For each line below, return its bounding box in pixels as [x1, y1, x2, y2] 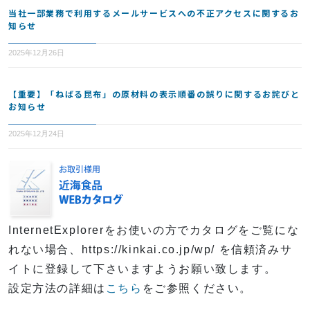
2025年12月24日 [8, 129, 64, 138]
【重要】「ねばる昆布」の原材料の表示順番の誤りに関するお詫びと [8, 88, 300, 100]
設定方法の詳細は [8, 282, 106, 295]
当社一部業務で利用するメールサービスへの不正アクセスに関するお [8, 7, 300, 19]
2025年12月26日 [8, 48, 64, 57]
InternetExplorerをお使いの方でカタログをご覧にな [8, 224, 300, 237]
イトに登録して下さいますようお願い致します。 [8, 263, 277, 275]
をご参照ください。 [142, 282, 253, 295]
